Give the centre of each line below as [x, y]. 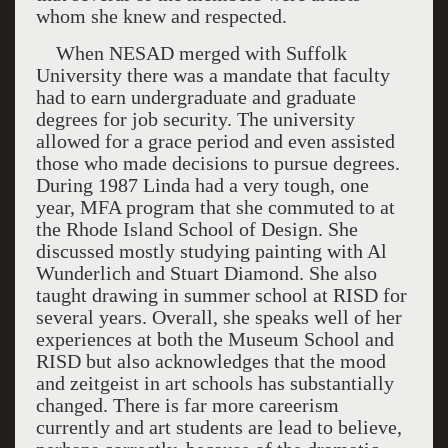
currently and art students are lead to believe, [218, 427]
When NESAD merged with [160, 53]
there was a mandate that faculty [255, 75]
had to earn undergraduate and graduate [195, 97]
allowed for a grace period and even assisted [215, 141]
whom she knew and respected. [161, 16]
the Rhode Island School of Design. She [196, 229]
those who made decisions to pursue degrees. [217, 163]
